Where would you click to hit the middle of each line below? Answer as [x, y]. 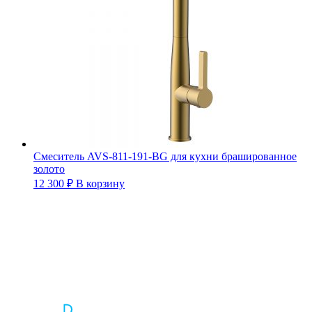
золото [49, 169]
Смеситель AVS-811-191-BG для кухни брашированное [165, 156]
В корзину [100, 183]
